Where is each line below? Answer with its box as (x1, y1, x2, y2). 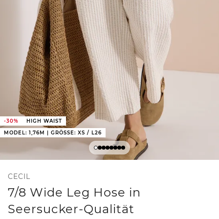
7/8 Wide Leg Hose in (8, 185, 141, 199)
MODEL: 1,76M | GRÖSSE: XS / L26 (4, 129, 98, 136)
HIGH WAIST (26, 117, 62, 124)
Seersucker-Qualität (8, 201, 134, 216)
